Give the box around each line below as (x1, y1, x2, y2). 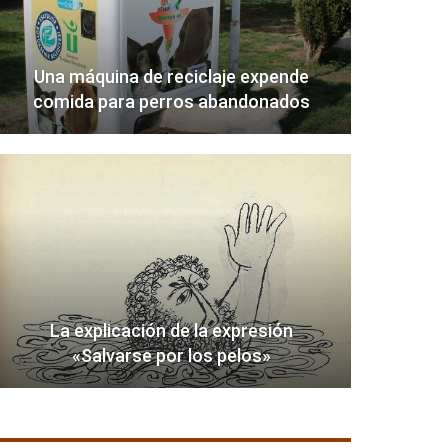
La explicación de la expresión (49, 320, 293, 342)
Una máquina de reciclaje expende (33, 66, 309, 88)
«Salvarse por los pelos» (71, 345, 271, 367)
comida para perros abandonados (32, 91, 310, 113)
